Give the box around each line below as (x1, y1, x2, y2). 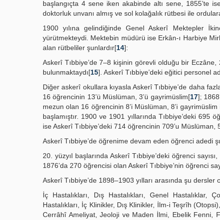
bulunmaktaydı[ (43, 68, 90, 76)
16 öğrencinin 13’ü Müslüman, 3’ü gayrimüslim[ (43, 93, 190, 101)
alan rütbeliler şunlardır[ (43, 44, 116, 52)
